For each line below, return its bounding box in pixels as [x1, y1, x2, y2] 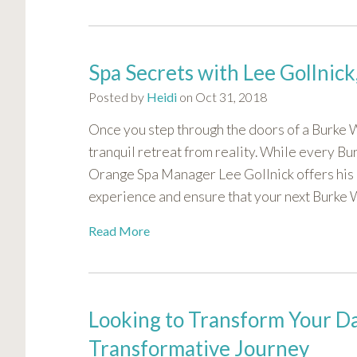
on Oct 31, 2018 [177, 89, 267, 105]
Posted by [88, 89, 147, 105]
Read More [88, 223, 150, 239]
